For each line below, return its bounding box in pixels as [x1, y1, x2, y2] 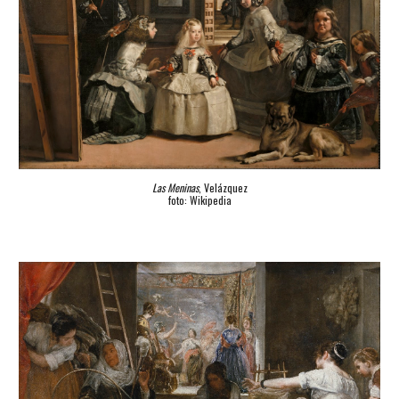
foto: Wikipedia [167, 192, 232, 208]
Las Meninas [151, 180, 199, 196]
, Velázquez [198, 180, 248, 196]
